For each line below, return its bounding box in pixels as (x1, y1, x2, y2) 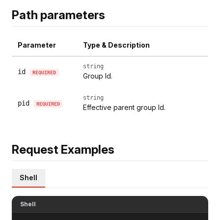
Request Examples (12, 142, 114, 157)
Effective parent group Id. (83, 103, 165, 111)
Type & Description (83, 40, 150, 49)
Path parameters (12, 7, 105, 22)
